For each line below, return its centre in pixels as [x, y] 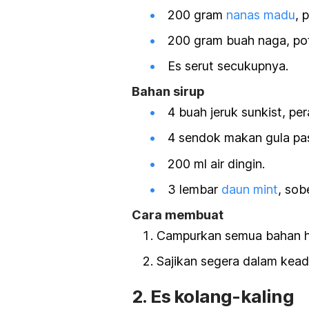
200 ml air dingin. [216, 163]
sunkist [262, 112]
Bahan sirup [168, 92]
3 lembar [195, 189]
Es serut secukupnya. [228, 66]
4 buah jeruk [205, 112]
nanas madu [261, 14]
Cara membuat [178, 215]
